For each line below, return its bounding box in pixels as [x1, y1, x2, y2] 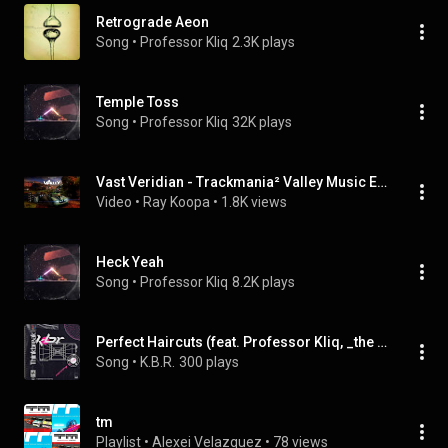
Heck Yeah [96, 254, 164, 270]
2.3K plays [232, 34, 295, 50]
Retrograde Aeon [96, 14, 209, 30]
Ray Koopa [143, 194, 210, 210]
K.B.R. [140, 354, 175, 370]
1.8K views [221, 194, 287, 210]
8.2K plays [232, 274, 295, 290]
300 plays [179, 354, 239, 370]
